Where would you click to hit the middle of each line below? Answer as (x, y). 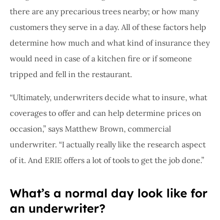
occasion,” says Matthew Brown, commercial (90, 128)
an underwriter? (58, 208)
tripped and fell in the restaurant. (71, 74)
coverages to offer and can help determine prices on (106, 113)
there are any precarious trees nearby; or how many (104, 12)
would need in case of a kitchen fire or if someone (101, 59)
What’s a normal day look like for (109, 193)
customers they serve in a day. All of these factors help (108, 27)
